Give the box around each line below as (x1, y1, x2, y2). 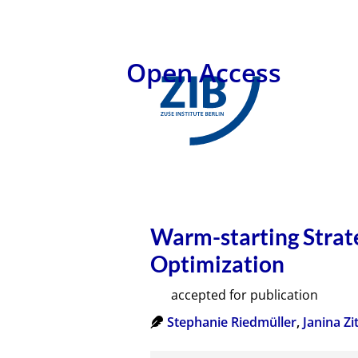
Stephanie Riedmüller (167, 312, 297, 331)
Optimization (150, 249, 285, 277)
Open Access (126, 55, 282, 89)
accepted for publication (171, 285, 319, 304)
